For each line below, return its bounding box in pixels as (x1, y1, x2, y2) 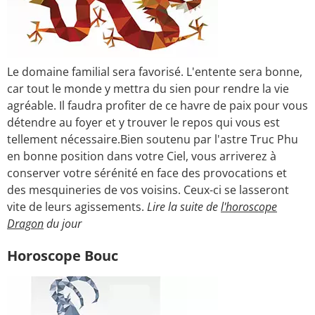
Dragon (7, 216, 44, 232)
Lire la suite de (147, 199, 221, 215)
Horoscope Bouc (7, 246, 118, 266)
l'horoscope (221, 199, 277, 215)
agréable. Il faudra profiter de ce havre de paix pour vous (7, 98, 308, 114)
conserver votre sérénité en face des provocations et (7, 165, 287, 181)
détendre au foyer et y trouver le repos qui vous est (7, 115, 280, 131)
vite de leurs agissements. (7, 199, 147, 215)
